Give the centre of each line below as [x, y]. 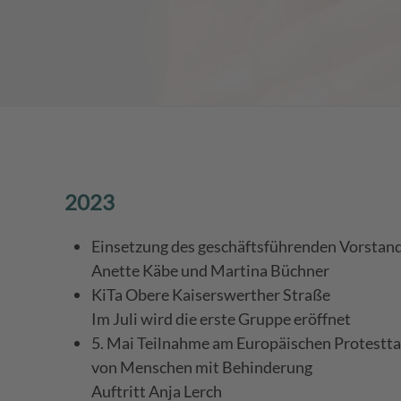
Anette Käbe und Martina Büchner [210, 270]
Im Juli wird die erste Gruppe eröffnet [221, 318]
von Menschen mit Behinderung [202, 367]
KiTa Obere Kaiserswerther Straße [211, 294]
